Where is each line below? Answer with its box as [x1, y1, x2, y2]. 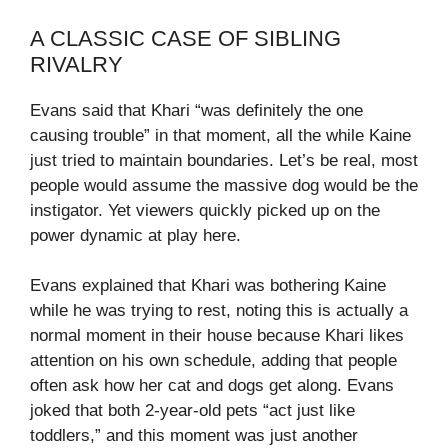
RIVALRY [30, 51, 123, 77]
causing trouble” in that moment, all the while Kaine [30, 125, 411, 145]
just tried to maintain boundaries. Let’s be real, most [30, 150, 418, 170]
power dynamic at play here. [30, 225, 241, 245]
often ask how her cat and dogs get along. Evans [30, 376, 394, 396]
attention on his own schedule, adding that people [30, 351, 397, 371]
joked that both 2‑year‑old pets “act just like [30, 401, 355, 421]
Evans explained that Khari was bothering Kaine [30, 276, 386, 296]
